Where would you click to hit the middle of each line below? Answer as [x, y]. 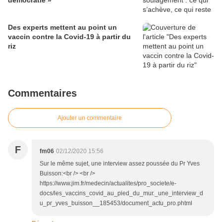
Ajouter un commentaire [90, 118]
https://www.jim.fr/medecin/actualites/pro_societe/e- [108, 184]
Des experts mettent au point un [62, 28]
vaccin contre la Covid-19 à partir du [69, 37]
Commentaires [42, 93]
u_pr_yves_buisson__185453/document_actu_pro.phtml [116, 203]
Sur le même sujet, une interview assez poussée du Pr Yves [120, 164]
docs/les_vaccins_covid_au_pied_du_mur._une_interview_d [121, 194]
